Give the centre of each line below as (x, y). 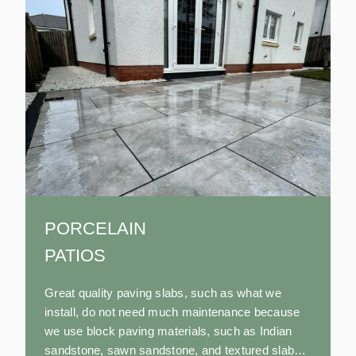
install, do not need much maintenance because (172, 311)
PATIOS (75, 255)
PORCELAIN (98, 228)
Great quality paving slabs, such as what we (163, 292)
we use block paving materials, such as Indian (168, 331)
